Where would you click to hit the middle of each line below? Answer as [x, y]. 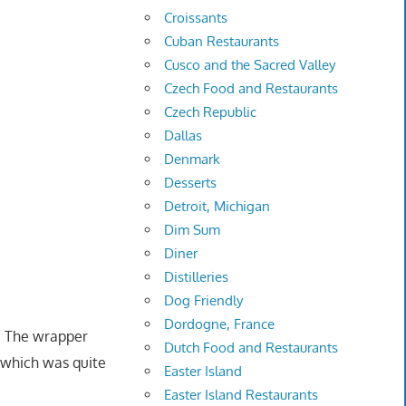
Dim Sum [193, 230]
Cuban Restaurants [222, 42]
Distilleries [197, 277]
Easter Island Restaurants [242, 395]
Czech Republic [211, 112]
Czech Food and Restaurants [251, 89]
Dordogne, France [220, 324]
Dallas [184, 136]
